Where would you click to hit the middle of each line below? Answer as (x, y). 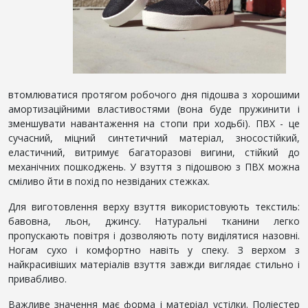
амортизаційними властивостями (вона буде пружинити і (154, 109)
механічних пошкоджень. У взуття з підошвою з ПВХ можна (154, 166)
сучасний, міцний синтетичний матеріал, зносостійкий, (154, 137)
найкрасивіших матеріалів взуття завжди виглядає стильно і (154, 264)
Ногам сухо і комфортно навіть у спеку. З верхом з (154, 250)
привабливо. (37, 278)
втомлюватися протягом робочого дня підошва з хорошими (154, 94)
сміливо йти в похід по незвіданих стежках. (109, 181)
